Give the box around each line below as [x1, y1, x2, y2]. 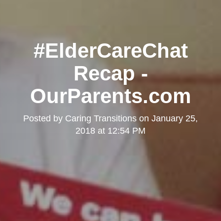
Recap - [73, 62, 148, 85]
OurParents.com [30, 84, 191, 108]
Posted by [23, 113, 65, 124]
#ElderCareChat [33, 39, 188, 63]
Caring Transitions [65, 113, 137, 124]
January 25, [151, 113, 198, 124]
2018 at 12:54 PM [75, 126, 146, 136]
